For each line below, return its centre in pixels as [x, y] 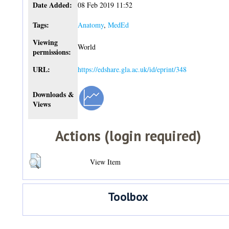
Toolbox [128, 197]
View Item [106, 162]
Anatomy [91, 25]
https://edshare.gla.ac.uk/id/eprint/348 [132, 69]
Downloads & [53, 94]
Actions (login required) [128, 135]
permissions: [52, 52]
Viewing [45, 42]
